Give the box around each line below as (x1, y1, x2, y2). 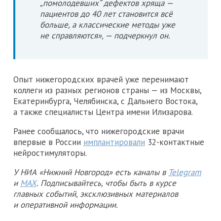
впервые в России (13, 137, 83, 148)
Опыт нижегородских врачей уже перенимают (13, 74, 189, 85)
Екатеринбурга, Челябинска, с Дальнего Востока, (13, 96, 197, 107)
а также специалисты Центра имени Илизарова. (13, 107, 193, 118)
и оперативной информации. (13, 199, 118, 211)
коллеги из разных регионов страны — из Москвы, (13, 85, 201, 96)
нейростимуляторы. (13, 147, 87, 159)
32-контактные (145, 137, 204, 148)
